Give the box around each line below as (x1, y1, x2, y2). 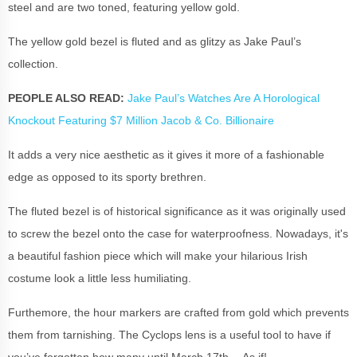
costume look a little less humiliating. (8, 271, 194, 284)
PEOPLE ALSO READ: (8, 91, 124, 104)
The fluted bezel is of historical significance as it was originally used (8, 204, 346, 218)
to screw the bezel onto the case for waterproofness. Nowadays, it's (8, 226, 348, 240)
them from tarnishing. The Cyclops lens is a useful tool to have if (8, 328, 331, 341)
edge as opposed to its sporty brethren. (8, 170, 210, 183)
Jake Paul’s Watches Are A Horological (127, 91, 320, 104)
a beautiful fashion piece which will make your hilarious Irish (8, 249, 308, 262)
